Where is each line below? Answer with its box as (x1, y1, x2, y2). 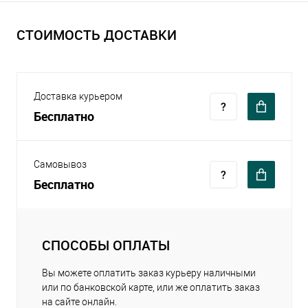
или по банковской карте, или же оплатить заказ (42, 282, 260, 294)
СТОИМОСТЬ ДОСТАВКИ (16, 25, 177, 45)
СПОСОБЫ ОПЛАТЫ (42, 236, 170, 255)
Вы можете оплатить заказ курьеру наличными (42, 267, 256, 279)
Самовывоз (34, 159, 87, 170)
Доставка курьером (34, 91, 122, 102)
